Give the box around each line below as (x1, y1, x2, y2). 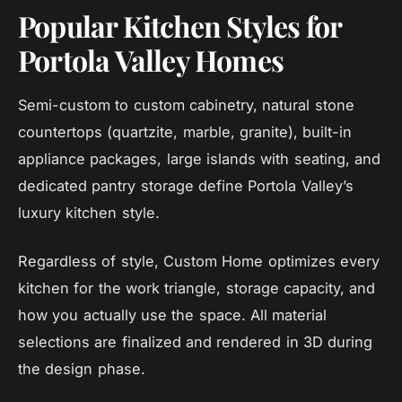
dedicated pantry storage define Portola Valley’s (18, 177, 354, 195)
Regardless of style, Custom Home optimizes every (18, 252, 380, 270)
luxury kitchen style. (18, 204, 160, 222)
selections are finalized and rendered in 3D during (18, 333, 373, 351)
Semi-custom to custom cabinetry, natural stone (18, 96, 354, 114)
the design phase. (18, 360, 145, 378)
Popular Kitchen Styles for (18, 6, 342, 45)
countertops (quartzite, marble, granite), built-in (18, 123, 353, 141)
